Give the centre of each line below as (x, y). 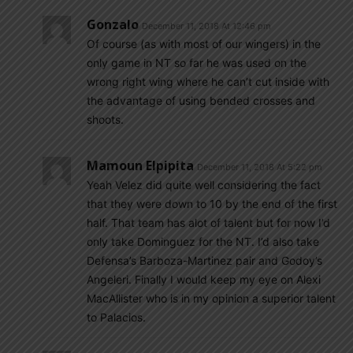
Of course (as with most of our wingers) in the (204, 44)
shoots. (105, 119)
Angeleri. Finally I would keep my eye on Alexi (204, 279)
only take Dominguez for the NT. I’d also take (203, 242)
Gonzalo (113, 24)
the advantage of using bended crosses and (201, 100)
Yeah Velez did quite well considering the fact (204, 185)
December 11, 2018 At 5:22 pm (260, 167)
